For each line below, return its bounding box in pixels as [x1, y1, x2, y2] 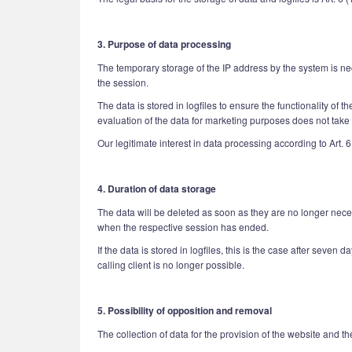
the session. [97, 75, 148, 89]
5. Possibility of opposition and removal [97, 303, 272, 317]
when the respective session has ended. [97, 220, 269, 233]
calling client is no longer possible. [97, 258, 244, 271]
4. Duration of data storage [97, 181, 216, 196]
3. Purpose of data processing [97, 37, 231, 51]
